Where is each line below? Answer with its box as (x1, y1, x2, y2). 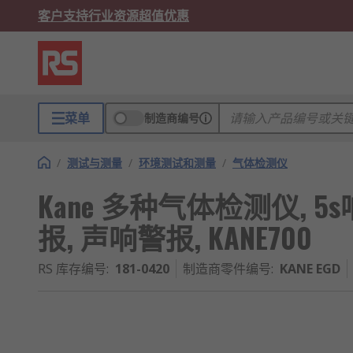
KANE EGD (280, 260, 340, 277)
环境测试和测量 (139, 155, 216, 170)
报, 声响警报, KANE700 (38, 216, 312, 258)
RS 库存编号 (38, 260, 106, 277)
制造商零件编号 (183, 260, 271, 277)
